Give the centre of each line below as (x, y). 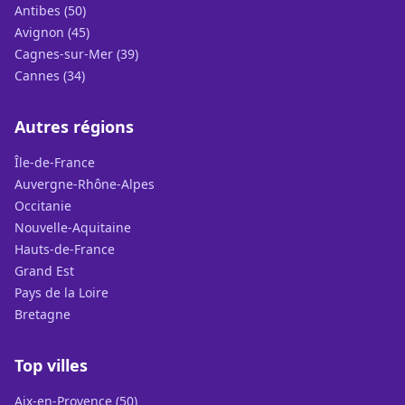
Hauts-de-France (65, 249)
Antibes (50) (50, 10)
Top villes (51, 365)
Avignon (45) (52, 32)
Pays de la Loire (61, 292)
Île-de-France (55, 162)
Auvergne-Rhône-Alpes (85, 184)
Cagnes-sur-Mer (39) (76, 54)
